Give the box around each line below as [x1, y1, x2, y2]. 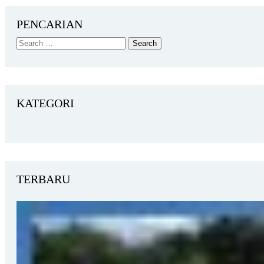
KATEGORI [16, 96, 74, 110]
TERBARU [16, 172, 70, 186]
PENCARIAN [16, 17, 82, 31]
